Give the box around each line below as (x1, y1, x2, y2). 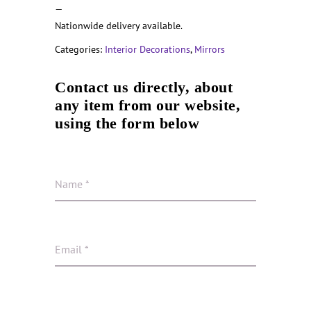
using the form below (55, 114, 199, 132)
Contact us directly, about (55, 78, 233, 96)
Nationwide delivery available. (55, 19, 183, 32)
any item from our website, (55, 96, 240, 114)
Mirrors (194, 42, 225, 56)
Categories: (55, 42, 105, 56)
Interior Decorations (105, 42, 190, 56)
